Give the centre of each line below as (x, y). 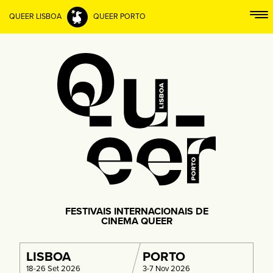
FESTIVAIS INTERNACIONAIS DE (136, 211)
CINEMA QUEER (136, 221)
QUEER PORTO (118, 16)
